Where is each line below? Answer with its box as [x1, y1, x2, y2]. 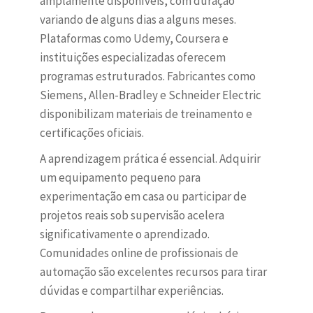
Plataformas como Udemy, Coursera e [39, 31, 228, 47]
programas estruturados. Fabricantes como [39, 68, 256, 85]
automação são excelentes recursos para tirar [39, 264, 267, 280]
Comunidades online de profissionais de [39, 245, 238, 261]
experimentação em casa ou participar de [39, 189, 247, 205]
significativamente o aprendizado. [39, 226, 210, 242]
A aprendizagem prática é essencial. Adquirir [39, 151, 261, 167]
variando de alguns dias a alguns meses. [39, 12, 236, 28]
